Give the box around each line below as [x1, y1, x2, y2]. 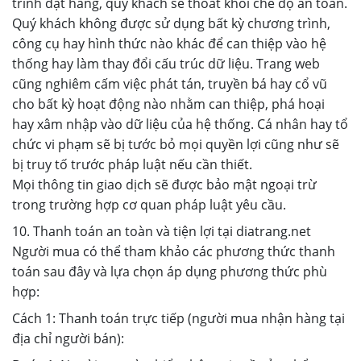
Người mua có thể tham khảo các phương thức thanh [12, 243, 335, 260]
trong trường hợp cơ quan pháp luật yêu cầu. [12, 196, 286, 214]
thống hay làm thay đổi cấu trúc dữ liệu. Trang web [12, 55, 320, 73]
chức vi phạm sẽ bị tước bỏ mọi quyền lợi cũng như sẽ [12, 135, 339, 153]
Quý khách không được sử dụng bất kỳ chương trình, [12, 15, 330, 32]
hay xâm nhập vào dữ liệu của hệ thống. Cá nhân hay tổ [12, 115, 348, 133]
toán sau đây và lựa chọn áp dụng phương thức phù [12, 263, 327, 280]
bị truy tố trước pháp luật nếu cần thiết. [12, 156, 252, 173]
